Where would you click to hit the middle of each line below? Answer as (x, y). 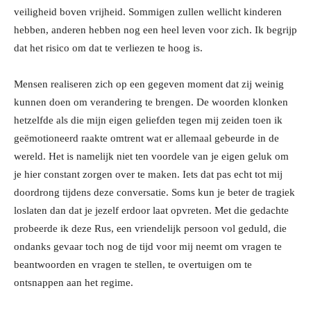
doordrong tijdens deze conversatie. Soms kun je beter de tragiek (154, 193)
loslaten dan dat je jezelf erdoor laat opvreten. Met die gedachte (151, 211)
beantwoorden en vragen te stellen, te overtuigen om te (133, 265)
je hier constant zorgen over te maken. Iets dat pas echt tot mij (148, 175)
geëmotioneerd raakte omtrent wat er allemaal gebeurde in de (146, 138)
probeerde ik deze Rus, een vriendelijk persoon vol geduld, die (150, 229)
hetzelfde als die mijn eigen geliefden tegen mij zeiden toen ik (148, 120)
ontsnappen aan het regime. (74, 283)
